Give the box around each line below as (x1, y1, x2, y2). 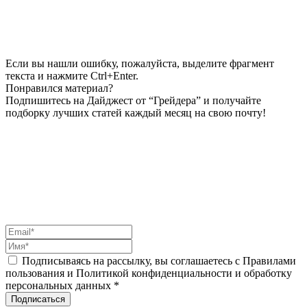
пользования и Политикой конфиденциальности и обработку (5, 267, 292, 279)
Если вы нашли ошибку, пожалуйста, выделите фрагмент (5, 57, 274, 69)
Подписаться (11, 293, 65, 304)
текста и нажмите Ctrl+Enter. (5, 69, 138, 82)
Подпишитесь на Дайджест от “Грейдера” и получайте (5, 94, 261, 106)
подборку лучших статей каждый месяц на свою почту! (5, 106, 266, 119)
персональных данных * (5, 279, 119, 291)
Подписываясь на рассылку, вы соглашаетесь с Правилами (22, 254, 296, 267)
